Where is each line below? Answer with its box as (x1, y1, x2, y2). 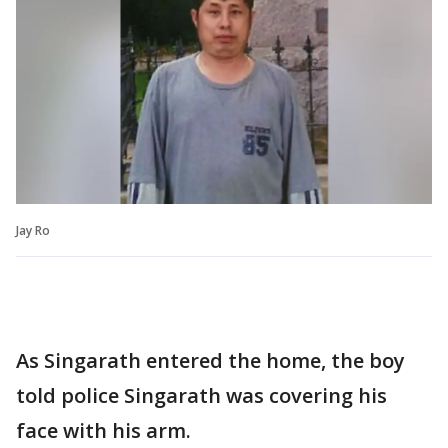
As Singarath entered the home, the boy (16, 346, 405, 374)
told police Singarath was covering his (16, 381, 387, 409)
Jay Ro (16, 221, 50, 239)
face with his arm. (16, 416, 191, 444)
